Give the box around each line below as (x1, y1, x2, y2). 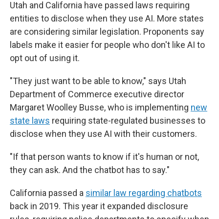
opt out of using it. (10, 53, 80, 63)
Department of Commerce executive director (10, 89, 184, 99)
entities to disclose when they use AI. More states (10, 13, 204, 23)
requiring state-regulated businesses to (50, 115, 205, 126)
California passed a (10, 188, 84, 198)
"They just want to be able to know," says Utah (10, 76, 186, 86)
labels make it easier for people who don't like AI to (10, 40, 205, 50)
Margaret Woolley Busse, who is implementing (10, 102, 189, 112)
